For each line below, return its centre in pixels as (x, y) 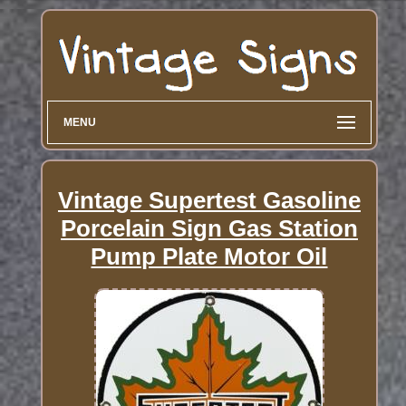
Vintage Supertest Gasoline (209, 200)
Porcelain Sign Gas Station (209, 228)
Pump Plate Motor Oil (209, 256)
